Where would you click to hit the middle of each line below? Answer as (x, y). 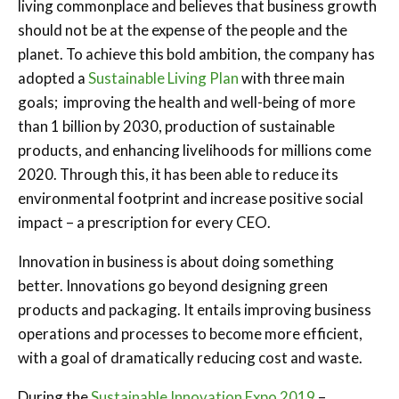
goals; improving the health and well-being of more (187, 102)
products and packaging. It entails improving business (195, 309)
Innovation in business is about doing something (176, 261)
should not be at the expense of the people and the (183, 29)
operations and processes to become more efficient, (190, 333)
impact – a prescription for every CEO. (144, 222)
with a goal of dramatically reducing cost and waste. (190, 357)
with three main (292, 77)
